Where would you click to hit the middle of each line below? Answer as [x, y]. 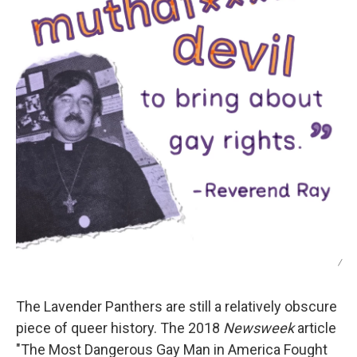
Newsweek [260, 328]
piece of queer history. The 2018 [120, 328]
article [317, 328]
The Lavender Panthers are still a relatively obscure [177, 306]
